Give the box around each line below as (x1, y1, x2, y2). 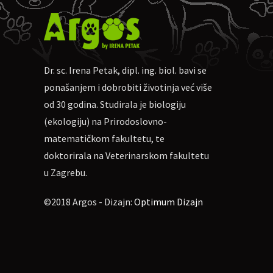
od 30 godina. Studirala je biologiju (44, 98, 186, 110)
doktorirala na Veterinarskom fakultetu (44, 149, 209, 161)
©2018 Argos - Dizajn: (44, 196, 134, 208)
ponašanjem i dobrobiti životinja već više (44, 81, 212, 93)
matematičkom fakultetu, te (44, 132, 165, 144)
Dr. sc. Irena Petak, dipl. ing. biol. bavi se (44, 64, 207, 76)
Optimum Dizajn (134, 196, 203, 208)
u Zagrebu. (44, 166, 87, 179)
